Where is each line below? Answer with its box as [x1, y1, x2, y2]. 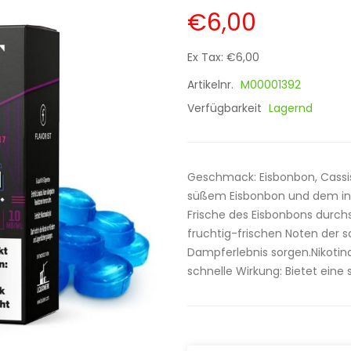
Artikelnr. [187, 77, 237, 92]
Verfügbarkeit [187, 100, 265, 116]
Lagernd [269, 100, 313, 116]
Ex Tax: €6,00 [187, 49, 259, 65]
